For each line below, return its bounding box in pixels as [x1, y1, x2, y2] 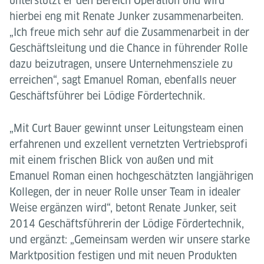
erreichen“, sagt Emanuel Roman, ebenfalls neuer [9, 74, 236, 86]
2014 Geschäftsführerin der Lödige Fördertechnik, [9, 217, 244, 230]
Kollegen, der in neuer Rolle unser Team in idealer [9, 186, 240, 198]
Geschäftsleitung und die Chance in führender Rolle [9, 42, 247, 54]
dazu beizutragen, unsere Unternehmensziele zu [9, 58, 233, 70]
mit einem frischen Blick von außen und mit [9, 154, 213, 166]
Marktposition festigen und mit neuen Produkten [9, 249, 237, 262]
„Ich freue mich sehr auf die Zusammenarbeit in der [9, 26, 249, 38]
